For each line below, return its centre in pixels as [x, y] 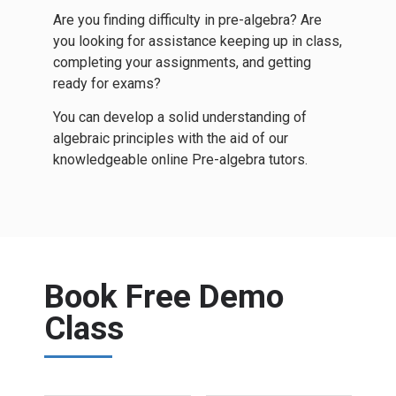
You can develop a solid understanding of [180, 118]
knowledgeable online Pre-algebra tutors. [180, 160]
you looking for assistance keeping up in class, [198, 41]
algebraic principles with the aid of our [171, 139]
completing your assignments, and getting [182, 62]
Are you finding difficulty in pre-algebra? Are [187, 20]
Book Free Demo [164, 296]
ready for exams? [107, 84]
